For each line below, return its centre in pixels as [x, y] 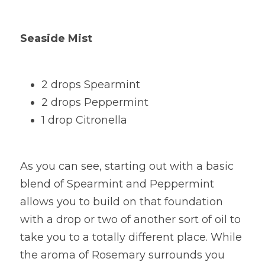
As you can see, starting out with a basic [127, 166]
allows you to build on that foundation [122, 202]
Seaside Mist [56, 38]
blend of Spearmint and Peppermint [117, 184]
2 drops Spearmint [91, 85]
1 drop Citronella [84, 120]
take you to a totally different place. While [131, 237]
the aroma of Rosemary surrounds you [122, 255]
